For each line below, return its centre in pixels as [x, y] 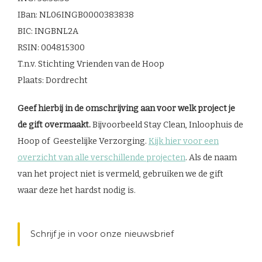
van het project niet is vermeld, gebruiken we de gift [120, 174]
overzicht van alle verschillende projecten [101, 157]
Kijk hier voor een [184, 141]
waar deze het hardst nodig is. [77, 190]
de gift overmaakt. [54, 125]
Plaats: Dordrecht [53, 80]
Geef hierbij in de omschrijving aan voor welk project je [126, 108]
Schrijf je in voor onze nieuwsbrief [102, 234]
